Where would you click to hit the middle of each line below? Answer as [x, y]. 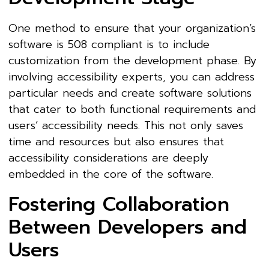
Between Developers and [128, 228]
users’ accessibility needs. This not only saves [126, 126]
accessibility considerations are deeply [108, 158]
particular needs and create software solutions [130, 93]
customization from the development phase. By [132, 61]
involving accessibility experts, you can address [131, 77]
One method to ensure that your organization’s [132, 29]
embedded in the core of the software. [111, 174]
